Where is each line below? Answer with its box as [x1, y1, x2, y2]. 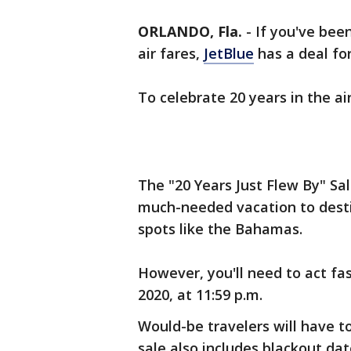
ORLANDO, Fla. [138, 22, 242, 42]
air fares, [138, 44, 204, 63]
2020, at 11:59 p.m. [138, 285, 266, 305]
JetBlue [204, 44, 254, 63]
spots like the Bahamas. [138, 219, 302, 239]
